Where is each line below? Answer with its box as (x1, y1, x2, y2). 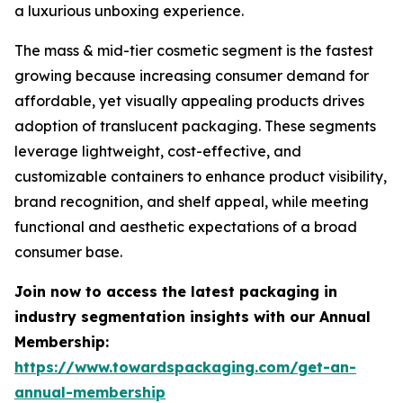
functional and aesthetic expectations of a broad (14, 218, 357, 237)
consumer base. (14, 243, 122, 262)
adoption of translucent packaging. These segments (14, 117, 376, 136)
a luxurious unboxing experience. (14, 2, 244, 21)
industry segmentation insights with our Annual (14, 308, 371, 327)
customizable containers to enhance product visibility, (14, 167, 387, 186)
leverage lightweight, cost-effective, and (14, 142, 301, 161)
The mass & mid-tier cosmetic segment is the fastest (14, 41, 373, 60)
